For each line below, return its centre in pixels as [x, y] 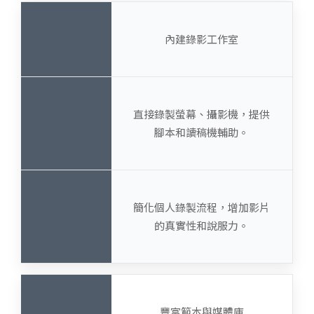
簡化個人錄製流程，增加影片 [202, 207]
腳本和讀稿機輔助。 [202, 132]
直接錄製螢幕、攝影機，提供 [202, 114]
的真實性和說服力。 [202, 225]
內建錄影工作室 [202, 39]
